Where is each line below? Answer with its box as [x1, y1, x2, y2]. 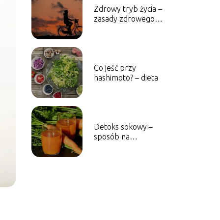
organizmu [93, 151, 131, 161]
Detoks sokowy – [93, 122, 153, 131]
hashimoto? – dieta [93, 73, 158, 82]
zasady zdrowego [93, 14, 155, 23]
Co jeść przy [93, 63, 136, 72]
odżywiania [93, 24, 131, 33]
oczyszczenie [93, 141, 139, 151]
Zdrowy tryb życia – [93, 4, 162, 13]
